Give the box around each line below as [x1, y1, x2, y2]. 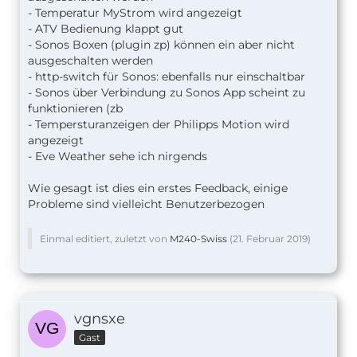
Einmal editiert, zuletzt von [40, 233, 170, 245]
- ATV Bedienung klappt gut [28, 22, 183, 37]
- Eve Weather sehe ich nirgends [28, 149, 207, 164]
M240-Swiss [170, 233, 227, 245]
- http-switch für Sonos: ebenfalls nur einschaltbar [28, 69, 305, 84]
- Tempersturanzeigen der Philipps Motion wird [28, 117, 289, 132]
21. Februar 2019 [233, 233, 308, 245]
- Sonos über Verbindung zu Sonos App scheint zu [28, 85, 305, 100]
